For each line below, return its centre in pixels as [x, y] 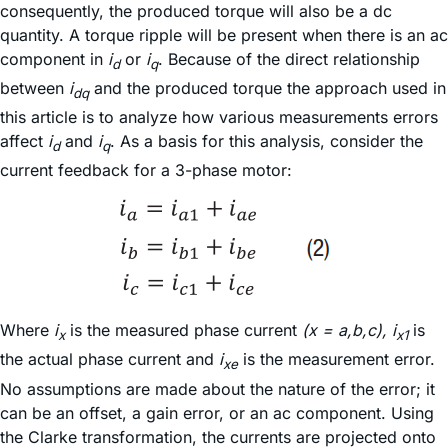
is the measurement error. [336, 359]
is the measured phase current [183, 330]
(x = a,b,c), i [349, 330]
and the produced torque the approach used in [267, 87]
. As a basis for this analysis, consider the [266, 141]
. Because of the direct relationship [289, 58]
